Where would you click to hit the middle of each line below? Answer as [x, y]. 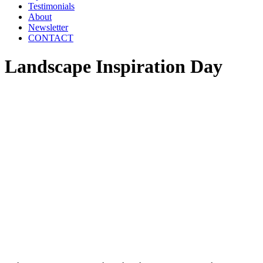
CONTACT [51, 38]
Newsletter [48, 27]
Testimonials [51, 6]
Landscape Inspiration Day [114, 67]
